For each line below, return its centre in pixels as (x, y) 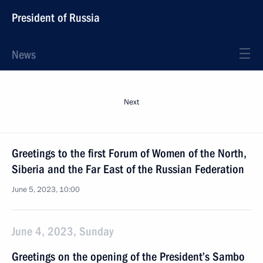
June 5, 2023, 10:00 (46, 190)
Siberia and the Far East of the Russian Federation (128, 169)
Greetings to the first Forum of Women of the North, (129, 153)
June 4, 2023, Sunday (63, 231)
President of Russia (56, 18)
